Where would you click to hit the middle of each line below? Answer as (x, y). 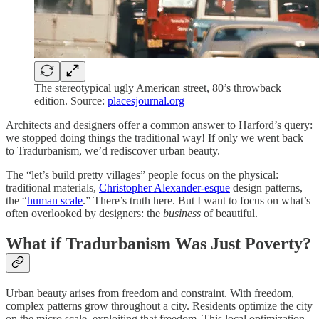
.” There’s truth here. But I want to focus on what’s (197, 201)
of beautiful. (229, 214)
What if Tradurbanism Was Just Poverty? (158, 244)
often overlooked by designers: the (84, 214)
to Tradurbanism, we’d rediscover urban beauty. (113, 151)
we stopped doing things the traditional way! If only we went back (155, 138)
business (182, 214)
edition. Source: (71, 101)
